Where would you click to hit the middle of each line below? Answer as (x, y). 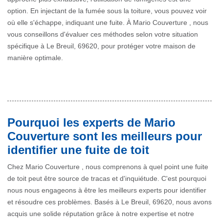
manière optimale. (35, 58)
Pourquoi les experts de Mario (91, 123)
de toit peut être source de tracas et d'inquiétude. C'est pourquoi (107, 179)
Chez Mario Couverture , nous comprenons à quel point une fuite (108, 167)
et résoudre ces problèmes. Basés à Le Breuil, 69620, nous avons (109, 202)
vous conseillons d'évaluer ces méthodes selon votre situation (103, 34)
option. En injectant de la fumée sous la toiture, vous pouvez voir (107, 11)
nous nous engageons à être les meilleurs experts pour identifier (107, 190)
